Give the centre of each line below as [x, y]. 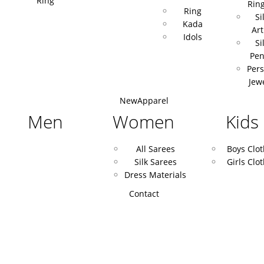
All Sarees [155, 149]
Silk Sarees [155, 162]
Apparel [153, 100]
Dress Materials [156, 175]
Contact [144, 194]
